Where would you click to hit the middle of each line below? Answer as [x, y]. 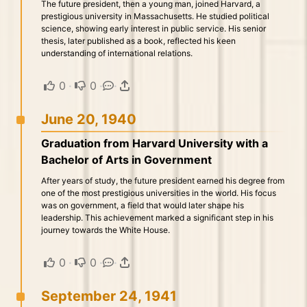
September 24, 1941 [109, 296]
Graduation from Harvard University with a [155, 143]
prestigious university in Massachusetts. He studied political [155, 16]
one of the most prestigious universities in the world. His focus [159, 193]
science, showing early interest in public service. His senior [153, 28]
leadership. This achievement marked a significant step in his [157, 218]
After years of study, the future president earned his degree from [163, 181]
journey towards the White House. [106, 230]
